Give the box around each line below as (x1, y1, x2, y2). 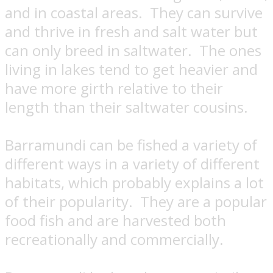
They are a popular (140, 191, 267, 212)
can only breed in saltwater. (5, 40, 192, 61)
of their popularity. (5, 191, 133, 212)
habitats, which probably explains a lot (5, 172, 264, 193)
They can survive (150, 2, 263, 23)
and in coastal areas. (5, 2, 143, 23)
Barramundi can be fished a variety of (5, 135, 257, 155)
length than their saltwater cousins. (5, 97, 248, 118)
